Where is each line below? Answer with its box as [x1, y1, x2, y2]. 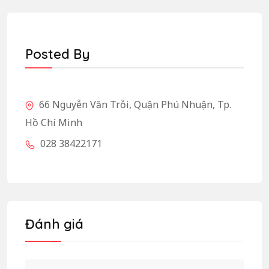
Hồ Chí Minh [25, 115, 82, 129]
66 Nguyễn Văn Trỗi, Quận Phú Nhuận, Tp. [37, 97, 231, 111]
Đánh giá [25, 215, 83, 232]
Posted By [25, 45, 90, 62]
